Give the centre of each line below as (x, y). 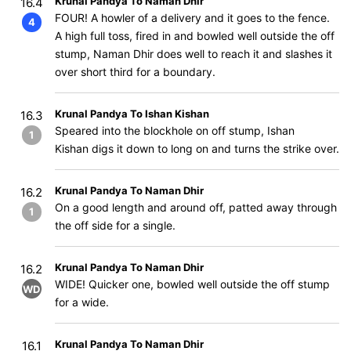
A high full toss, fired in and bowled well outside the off (195, 36)
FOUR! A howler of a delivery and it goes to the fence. (192, 18)
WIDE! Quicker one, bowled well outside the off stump (192, 284)
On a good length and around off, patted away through (196, 207)
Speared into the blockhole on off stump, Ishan (175, 130)
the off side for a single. (115, 225)
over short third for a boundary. (135, 72)
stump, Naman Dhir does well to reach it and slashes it (194, 54)
